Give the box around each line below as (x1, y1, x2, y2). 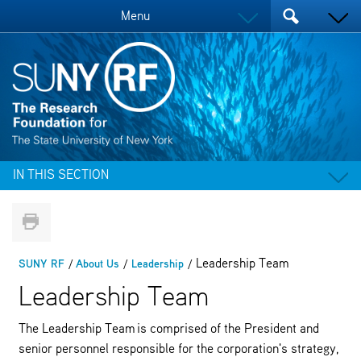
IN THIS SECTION (13, 168, 109, 182)
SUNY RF (18, 258, 64, 270)
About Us (76, 258, 120, 270)
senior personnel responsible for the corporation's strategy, (18, 342, 339, 356)
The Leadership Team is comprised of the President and (18, 322, 319, 336)
